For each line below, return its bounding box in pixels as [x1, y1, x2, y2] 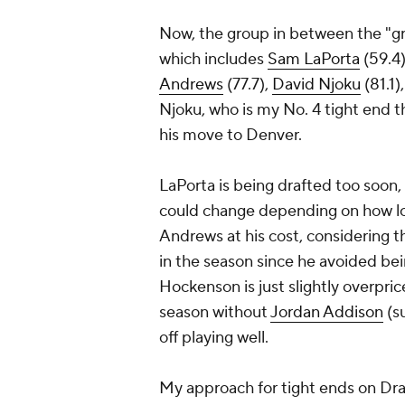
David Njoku [272, 74, 361, 96]
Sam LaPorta [268, 49, 360, 71]
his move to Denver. [159, 125, 302, 146]
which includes [159, 49, 268, 71]
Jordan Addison [270, 302, 383, 324]
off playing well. [159, 327, 268, 349]
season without [159, 302, 270, 324]
